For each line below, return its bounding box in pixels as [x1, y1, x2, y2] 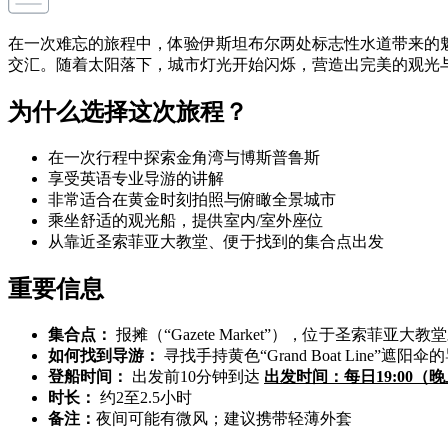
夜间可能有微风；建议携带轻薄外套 [96, 409, 352, 427]
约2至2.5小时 [100, 388, 192, 406]
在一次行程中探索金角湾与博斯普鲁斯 [48, 148, 320, 166]
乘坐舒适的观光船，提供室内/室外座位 [48, 211, 324, 229]
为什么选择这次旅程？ [8, 98, 248, 125]
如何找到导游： [48, 346, 164, 364]
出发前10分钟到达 [132, 367, 264, 385]
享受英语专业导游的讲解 [48, 169, 224, 187]
